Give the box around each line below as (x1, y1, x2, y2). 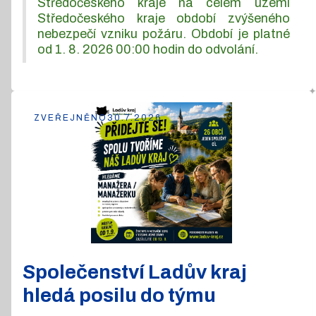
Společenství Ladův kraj (23, 260, 247, 283)
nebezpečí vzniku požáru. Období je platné (37, 26, 290, 41)
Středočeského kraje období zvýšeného (37, 11, 290, 25)
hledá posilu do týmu (23, 284, 216, 306)
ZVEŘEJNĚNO (34, 112, 107, 123)
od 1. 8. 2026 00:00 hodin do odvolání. (37, 42, 258, 56)
